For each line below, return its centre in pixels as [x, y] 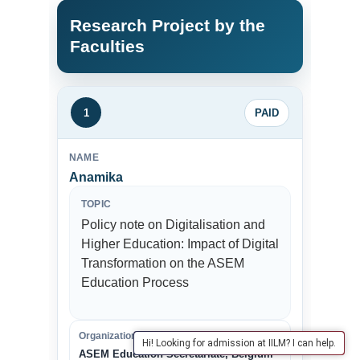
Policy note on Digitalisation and [173, 225]
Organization [108, 336]
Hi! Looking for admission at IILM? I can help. [239, 343]
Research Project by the [168, 25]
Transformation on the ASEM [163, 263]
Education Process [135, 282]
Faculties [107, 46]
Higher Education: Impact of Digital [180, 244]
